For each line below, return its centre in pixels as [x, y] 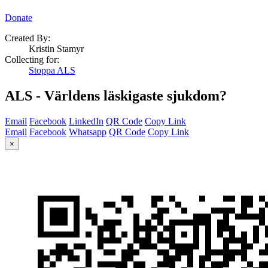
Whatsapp [88, 132]
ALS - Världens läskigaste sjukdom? [116, 95]
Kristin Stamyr [56, 49]
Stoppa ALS [52, 71]
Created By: [28, 38]
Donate [19, 18]
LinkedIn [86, 121]
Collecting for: [32, 60]
